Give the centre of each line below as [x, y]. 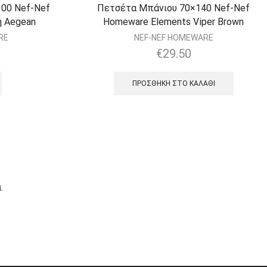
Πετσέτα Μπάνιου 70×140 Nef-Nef [174, 8]
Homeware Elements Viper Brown [174, 22]
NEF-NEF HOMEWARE [173, 38]
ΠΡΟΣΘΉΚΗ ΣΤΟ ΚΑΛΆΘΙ [173, 84]
